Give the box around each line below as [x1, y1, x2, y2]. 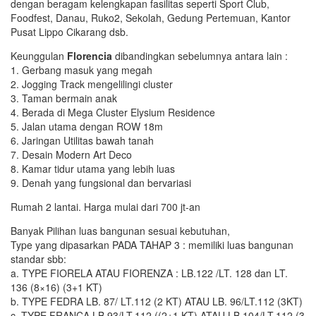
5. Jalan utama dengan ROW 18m [11, 119, 163, 133]
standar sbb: [11, 251, 66, 266]
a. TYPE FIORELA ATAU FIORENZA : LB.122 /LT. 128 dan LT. [11, 265, 288, 280]
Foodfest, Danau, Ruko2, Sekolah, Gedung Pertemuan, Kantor [11, 10, 291, 25]
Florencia [67, 48, 112, 63]
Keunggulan [11, 48, 67, 63]
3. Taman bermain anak [11, 90, 117, 105]
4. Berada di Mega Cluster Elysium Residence [11, 104, 215, 119]
